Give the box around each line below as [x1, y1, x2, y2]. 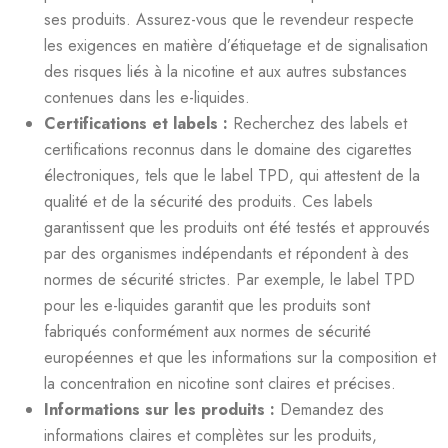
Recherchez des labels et [233, 111, 407, 135]
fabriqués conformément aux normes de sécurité [44, 319, 371, 343]
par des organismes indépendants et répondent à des [44, 241, 409, 265]
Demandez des [280, 397, 384, 421]
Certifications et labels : [44, 111, 233, 135]
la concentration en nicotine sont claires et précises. [44, 371, 396, 395]
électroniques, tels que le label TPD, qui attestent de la [44, 163, 420, 187]
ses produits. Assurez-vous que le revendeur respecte [44, 7, 414, 31]
